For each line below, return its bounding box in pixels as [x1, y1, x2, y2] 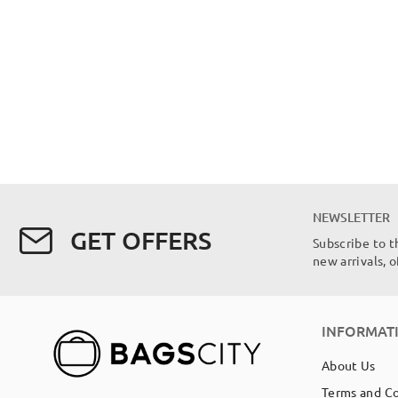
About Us [322, 357, 376, 373]
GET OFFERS [70, 225, 211, 255]
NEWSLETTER [313, 209, 390, 226]
